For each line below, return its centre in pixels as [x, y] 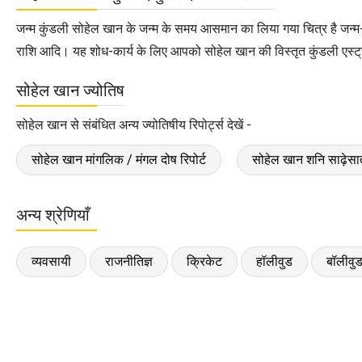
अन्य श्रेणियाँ [53, 215]
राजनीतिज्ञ [129, 261]
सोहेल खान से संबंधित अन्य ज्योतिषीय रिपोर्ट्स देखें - [134, 124]
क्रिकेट [204, 261]
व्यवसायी [51, 261]
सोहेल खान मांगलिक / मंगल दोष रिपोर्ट [119, 159]
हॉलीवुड [274, 261]
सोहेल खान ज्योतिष [70, 90]
